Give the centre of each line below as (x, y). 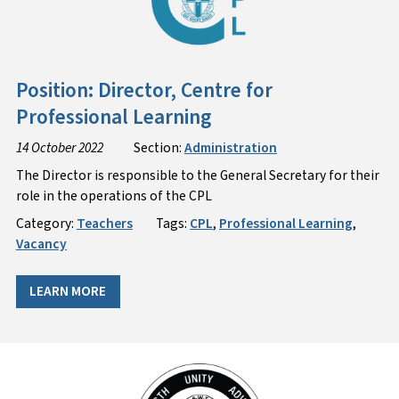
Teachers (104, 223)
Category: (46, 223)
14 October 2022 (59, 148)
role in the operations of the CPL (114, 195)
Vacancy (41, 244)
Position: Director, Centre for (144, 91)
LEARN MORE (68, 291)
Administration (230, 148)
